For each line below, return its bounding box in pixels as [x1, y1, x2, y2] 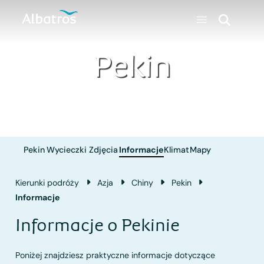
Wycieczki [47, 144, 87, 156]
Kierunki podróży [15, 177, 80, 188]
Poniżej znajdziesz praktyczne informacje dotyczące [15, 249, 216, 260]
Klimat [164, 144, 190, 156]
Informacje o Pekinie [15, 215, 180, 235]
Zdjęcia [89, 144, 118, 156]
